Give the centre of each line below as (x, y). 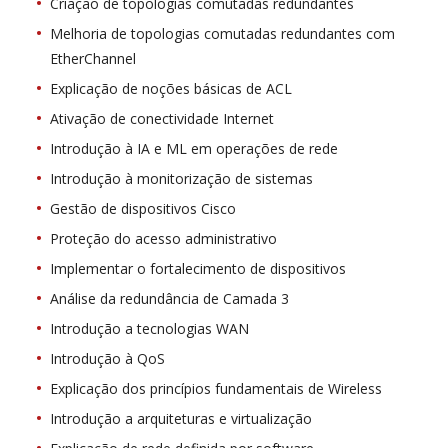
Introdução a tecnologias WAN (149, 329)
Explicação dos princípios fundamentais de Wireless (216, 389)
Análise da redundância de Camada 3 (169, 299)
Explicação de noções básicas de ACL (171, 89)
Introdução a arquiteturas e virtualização (181, 419)
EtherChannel (93, 59)
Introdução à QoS (107, 359)
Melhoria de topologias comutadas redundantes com (222, 34)
